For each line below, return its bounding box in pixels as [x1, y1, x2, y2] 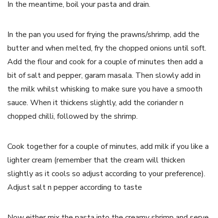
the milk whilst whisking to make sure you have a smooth [7, 83, 202, 94]
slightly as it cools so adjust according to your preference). [7, 168, 205, 179]
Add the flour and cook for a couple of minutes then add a [7, 56, 203, 67]
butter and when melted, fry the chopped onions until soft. [7, 42, 206, 54]
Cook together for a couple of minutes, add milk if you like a [7, 141, 209, 152]
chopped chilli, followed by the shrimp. [7, 110, 138, 122]
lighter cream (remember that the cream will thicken [7, 154, 185, 165]
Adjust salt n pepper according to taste [7, 182, 142, 193]
